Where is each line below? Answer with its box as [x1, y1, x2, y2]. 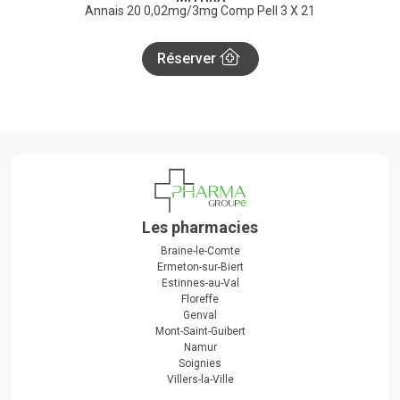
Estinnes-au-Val [161, 277, 239, 290]
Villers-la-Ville [166, 373, 234, 387]
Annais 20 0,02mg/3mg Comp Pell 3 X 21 [85, 4, 315, 19]
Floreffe [181, 293, 219, 306]
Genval [183, 309, 217, 322]
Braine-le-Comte [160, 245, 240, 258]
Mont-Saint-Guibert [154, 325, 246, 338]
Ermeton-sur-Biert [156, 261, 244, 274]
